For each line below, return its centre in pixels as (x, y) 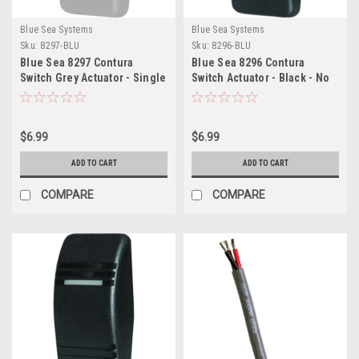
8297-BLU (60, 46)
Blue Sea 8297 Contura (77, 63)
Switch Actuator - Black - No (260, 78)
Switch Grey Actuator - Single (93, 78)
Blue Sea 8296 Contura (248, 63)
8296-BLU (232, 46)
